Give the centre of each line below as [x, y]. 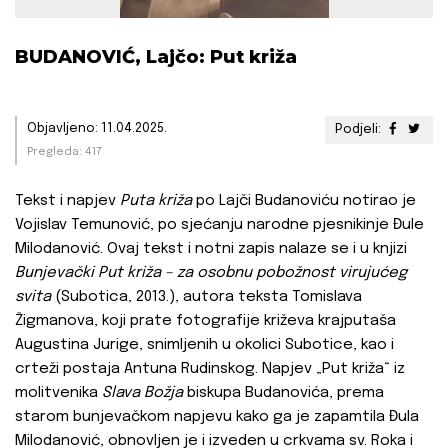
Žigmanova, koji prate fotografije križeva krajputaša [205, 321]
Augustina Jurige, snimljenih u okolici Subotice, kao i [204, 345]
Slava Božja [142, 393]
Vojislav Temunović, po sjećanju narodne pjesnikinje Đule [219, 225]
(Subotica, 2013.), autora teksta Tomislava [206, 297]
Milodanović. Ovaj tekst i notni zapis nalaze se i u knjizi [211, 249]
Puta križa [156, 201]
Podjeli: [359, 130]
